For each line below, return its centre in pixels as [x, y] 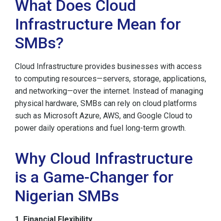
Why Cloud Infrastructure [104, 159]
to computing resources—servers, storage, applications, [110, 79]
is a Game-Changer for [94, 177]
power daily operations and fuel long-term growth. [100, 128]
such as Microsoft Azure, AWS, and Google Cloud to [104, 116]
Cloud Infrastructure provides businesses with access [108, 67]
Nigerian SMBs [67, 196]
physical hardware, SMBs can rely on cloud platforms [106, 104]
